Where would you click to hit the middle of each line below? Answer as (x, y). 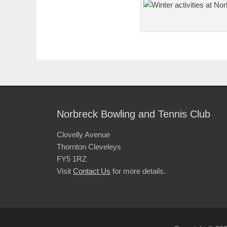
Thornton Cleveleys (89, 147)
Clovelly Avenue (83, 135)
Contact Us (92, 171)
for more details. (138, 171)
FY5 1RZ (72, 159)
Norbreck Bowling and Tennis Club (134, 114)
